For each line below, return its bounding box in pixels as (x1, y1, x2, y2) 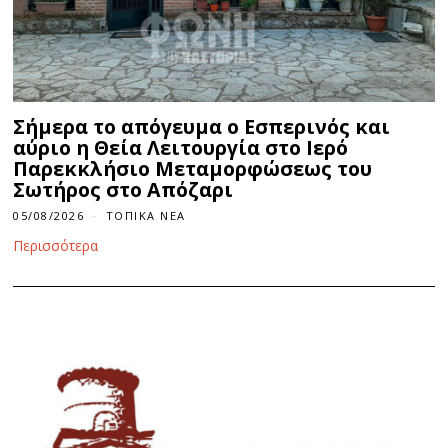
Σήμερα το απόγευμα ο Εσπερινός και (13, 113, 391, 141)
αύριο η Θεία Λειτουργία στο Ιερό (13, 134, 349, 162)
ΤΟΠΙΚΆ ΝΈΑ (105, 208, 186, 224)
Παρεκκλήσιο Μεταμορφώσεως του (13, 155, 373, 183)
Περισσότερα (13, 236, 99, 256)
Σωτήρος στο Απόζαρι (13, 176, 234, 204)
